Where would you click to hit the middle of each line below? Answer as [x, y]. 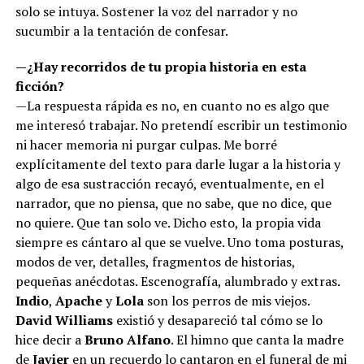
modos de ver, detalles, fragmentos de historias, [155, 261]
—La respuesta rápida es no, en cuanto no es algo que [172, 105]
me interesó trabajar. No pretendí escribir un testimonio [181, 125]
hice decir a [50, 339]
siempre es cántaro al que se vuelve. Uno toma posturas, [179, 242]
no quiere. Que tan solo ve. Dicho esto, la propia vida [168, 222]
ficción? [39, 86]
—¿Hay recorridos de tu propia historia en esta [160, 66]
